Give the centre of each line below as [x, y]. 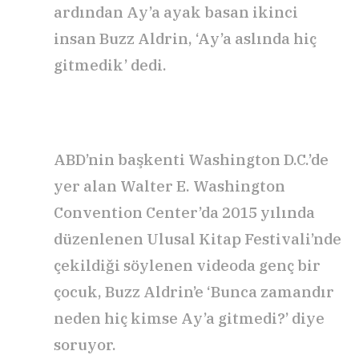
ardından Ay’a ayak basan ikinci [176, 12]
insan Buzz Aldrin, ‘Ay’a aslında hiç [185, 39]
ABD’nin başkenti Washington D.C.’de [191, 160]
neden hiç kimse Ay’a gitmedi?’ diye [189, 319]
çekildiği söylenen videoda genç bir [187, 266]
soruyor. [85, 345]
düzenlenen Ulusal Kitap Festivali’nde [198, 239]
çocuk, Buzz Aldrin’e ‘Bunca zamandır [194, 292]
